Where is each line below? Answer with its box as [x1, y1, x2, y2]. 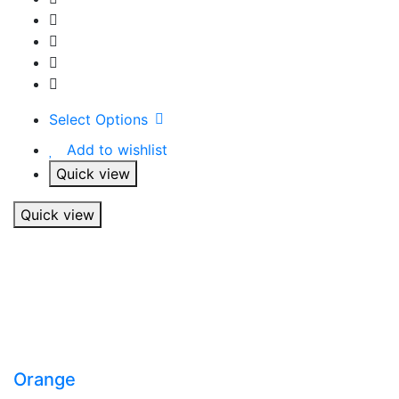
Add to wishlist [67, 140, 167, 159]
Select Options [49, 110, 148, 128]
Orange [13, 368, 76, 390]
